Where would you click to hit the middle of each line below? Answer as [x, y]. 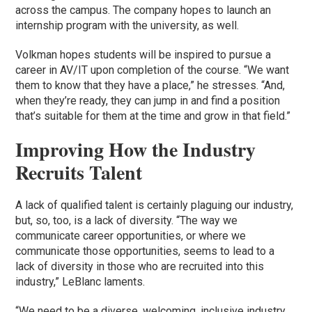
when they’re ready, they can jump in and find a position [148, 100]
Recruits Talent [85, 172]
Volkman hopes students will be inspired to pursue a [143, 54]
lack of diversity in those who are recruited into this [140, 266]
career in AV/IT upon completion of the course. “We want [153, 70]
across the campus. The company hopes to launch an [143, 10]
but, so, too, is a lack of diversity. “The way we [127, 220]
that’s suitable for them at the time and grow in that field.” [155, 116]
